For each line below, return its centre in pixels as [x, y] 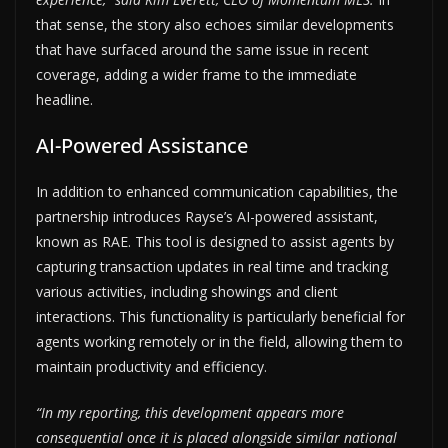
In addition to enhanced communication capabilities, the [217, 191]
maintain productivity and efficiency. [151, 366]
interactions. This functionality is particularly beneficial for [220, 316]
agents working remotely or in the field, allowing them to [219, 341]
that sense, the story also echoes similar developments [215, 24]
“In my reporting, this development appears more [190, 412]
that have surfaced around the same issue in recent [202, 49]
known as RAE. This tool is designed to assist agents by [215, 241]
